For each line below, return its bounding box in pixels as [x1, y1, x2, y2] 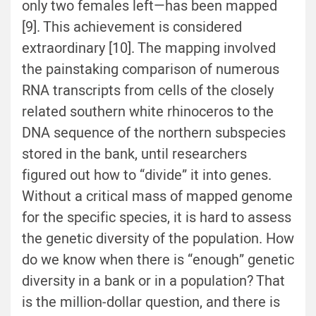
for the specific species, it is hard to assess [22, 207, 291, 229]
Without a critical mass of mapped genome [22, 186, 293, 207]
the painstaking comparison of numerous [22, 59, 279, 80]
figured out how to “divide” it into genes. [22, 165, 272, 186]
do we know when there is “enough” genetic [22, 250, 294, 271]
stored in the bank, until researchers [22, 144, 247, 165]
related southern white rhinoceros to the [22, 102, 274, 123]
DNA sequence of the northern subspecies [22, 123, 286, 144]
